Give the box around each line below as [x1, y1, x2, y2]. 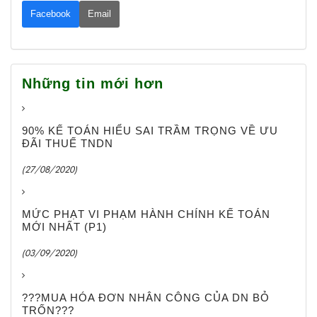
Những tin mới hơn [22, 76, 163, 92]
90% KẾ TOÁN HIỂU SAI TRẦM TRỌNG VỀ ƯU [22, 125, 278, 137]
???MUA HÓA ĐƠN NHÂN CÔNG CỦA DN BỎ [22, 292, 270, 304]
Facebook [30, 8, 71, 20]
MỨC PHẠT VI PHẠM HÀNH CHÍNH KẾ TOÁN [22, 208, 270, 221]
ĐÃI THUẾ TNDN [22, 137, 113, 150]
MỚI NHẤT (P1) [22, 221, 107, 234]
